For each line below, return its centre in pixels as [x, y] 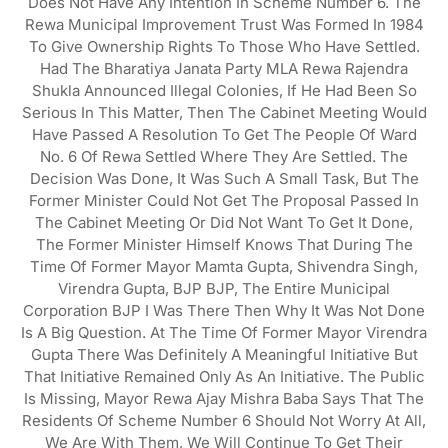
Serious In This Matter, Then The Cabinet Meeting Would [224, 112]
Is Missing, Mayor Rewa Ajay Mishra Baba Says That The [224, 398]
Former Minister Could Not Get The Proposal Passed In [224, 200]
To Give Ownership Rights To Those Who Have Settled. [224, 46]
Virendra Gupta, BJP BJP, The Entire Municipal [224, 288]
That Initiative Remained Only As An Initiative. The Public [224, 376]
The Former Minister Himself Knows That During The [224, 244]
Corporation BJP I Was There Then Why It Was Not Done [224, 310]
